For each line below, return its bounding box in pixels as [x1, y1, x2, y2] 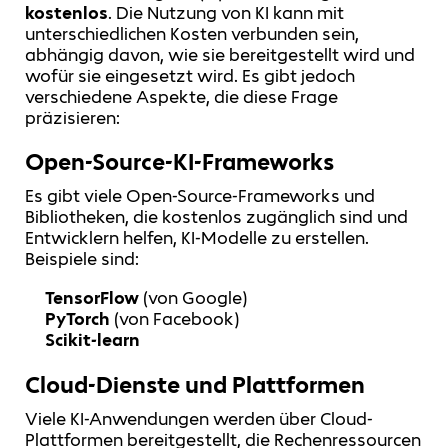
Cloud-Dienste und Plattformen [25, 369, 365, 399]
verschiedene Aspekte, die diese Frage [25, 85, 338, 108]
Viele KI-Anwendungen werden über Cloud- [25, 408, 373, 431]
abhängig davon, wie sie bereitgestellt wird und [25, 43, 415, 66]
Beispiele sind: [25, 248, 139, 271]
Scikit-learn [45, 329, 141, 352]
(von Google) [139, 287, 248, 310]
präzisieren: [25, 106, 120, 129]
